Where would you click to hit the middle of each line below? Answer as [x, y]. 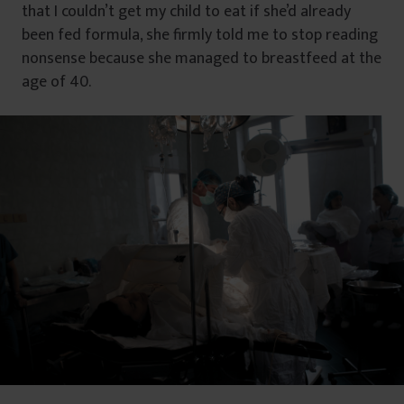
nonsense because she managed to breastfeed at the [202, 58]
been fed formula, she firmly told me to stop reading [200, 35]
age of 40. [56, 82]
